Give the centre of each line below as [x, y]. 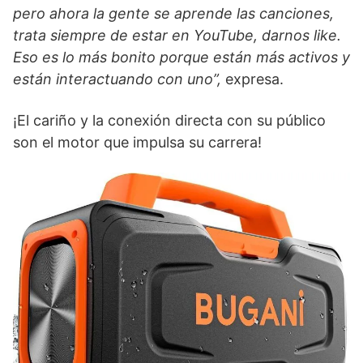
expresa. [254, 79]
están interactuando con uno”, [119, 79]
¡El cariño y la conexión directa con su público [169, 121]
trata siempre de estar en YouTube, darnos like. [177, 36]
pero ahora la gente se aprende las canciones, [173, 14]
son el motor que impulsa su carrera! [137, 143]
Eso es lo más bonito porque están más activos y [181, 58]
